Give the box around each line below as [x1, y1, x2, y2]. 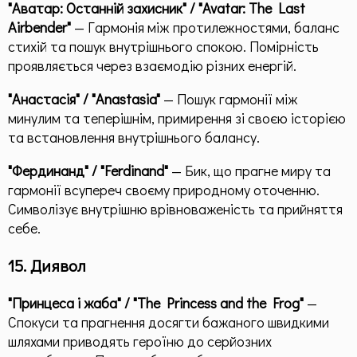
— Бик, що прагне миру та [168, 161, 331, 181]
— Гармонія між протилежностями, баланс [71, 18, 339, 37]
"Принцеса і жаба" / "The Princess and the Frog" [8, 293, 304, 313]
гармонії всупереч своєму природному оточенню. [8, 180, 320, 200]
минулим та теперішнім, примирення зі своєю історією [8, 108, 346, 128]
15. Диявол [8, 254, 85, 277]
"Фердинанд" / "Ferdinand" [8, 161, 168, 181]
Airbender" [8, 18, 71, 37]
